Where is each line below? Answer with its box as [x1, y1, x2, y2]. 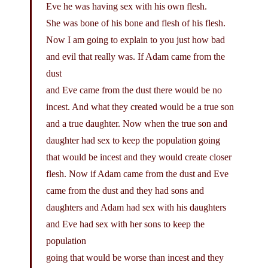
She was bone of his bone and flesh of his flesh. [46, 17, 226, 28]
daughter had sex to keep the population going [46, 135, 220, 145]
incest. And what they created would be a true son [46, 101, 234, 112]
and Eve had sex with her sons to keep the [46, 218, 205, 229]
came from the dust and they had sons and [46, 185, 204, 196]
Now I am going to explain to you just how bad [46, 34, 225, 45]
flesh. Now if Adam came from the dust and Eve [46, 168, 229, 179]
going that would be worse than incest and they [46, 252, 224, 263]
